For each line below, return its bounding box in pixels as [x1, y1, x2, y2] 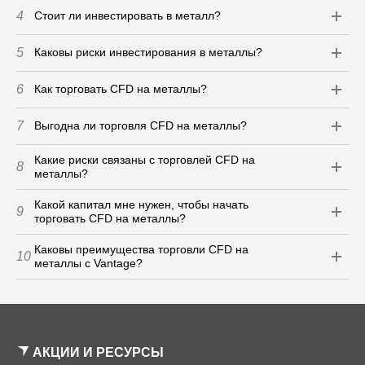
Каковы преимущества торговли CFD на [34, 242, 248, 256]
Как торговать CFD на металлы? [34, 82, 207, 96]
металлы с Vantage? [34, 256, 143, 270]
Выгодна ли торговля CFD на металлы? [34, 119, 247, 133]
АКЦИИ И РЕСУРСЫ [33, 345, 164, 359]
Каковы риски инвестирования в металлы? [34, 46, 262, 59]
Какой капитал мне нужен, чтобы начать [34, 197, 248, 211]
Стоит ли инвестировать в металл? [34, 9, 221, 23]
